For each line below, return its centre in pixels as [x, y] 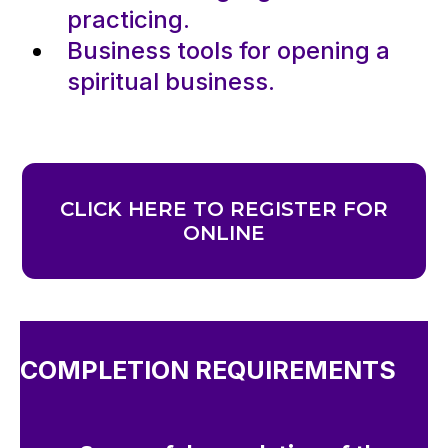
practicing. [128, 20]
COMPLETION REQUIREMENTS [208, 370]
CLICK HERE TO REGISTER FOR [224, 209]
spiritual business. [171, 82]
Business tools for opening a [228, 51]
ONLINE [224, 233]
